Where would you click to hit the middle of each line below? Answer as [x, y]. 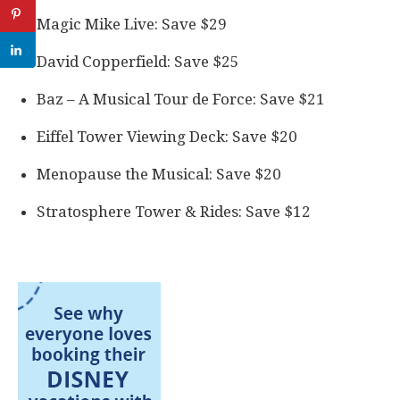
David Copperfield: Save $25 [138, 61]
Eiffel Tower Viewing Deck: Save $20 [167, 136]
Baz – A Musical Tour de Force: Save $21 [181, 99]
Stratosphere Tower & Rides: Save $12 [174, 211]
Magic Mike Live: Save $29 [132, 24]
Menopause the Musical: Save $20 [159, 174]
